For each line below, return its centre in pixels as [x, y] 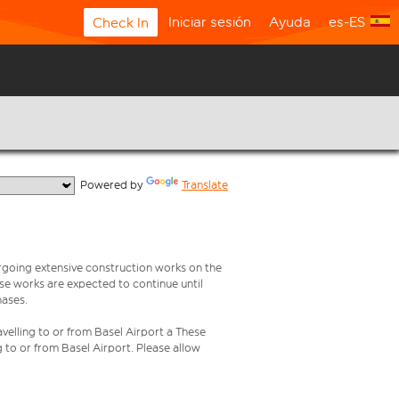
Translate [205, 185]
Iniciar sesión [210, 22]
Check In [121, 23]
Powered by [110, 185]
